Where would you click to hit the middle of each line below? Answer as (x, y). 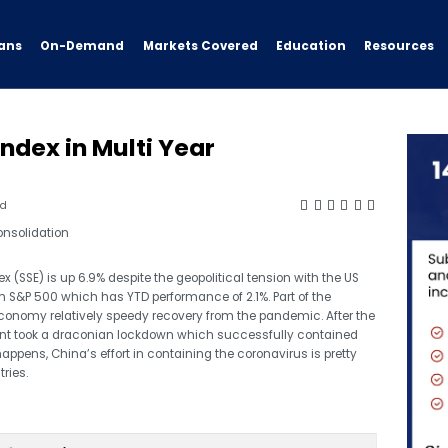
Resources (399, 45)
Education (310, 46)
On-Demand (82, 45)
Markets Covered (200, 46)
